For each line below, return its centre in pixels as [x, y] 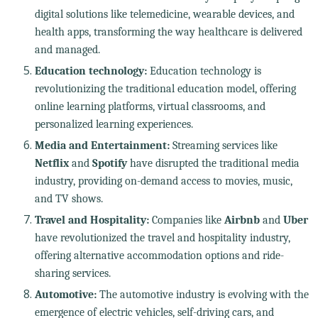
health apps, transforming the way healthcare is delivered [168, 32]
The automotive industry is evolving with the [202, 294]
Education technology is [204, 71]
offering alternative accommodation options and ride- [159, 255]
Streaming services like [223, 145]
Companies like [186, 220]
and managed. [67, 49]
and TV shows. [68, 198]
